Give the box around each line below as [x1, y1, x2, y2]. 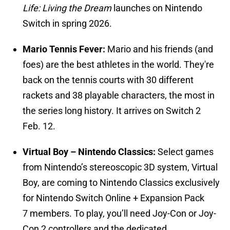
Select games [158, 146, 214, 158]
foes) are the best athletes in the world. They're [23, 59, 214, 70]
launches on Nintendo [111, 3, 202, 14]
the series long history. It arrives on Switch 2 [23, 105, 201, 117]
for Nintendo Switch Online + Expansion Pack [23, 193, 204, 204]
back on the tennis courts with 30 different [23, 74, 194, 86]
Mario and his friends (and [107, 44, 213, 55]
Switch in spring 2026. [23, 18, 112, 29]
